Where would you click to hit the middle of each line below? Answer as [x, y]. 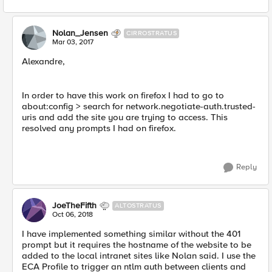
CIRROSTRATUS [151, 33]
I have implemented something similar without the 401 [131, 234]
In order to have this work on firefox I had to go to [123, 96]
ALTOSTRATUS [138, 206]
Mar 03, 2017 [73, 42]
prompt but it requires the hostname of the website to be [137, 245]
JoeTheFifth [74, 206]
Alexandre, [43, 62]
